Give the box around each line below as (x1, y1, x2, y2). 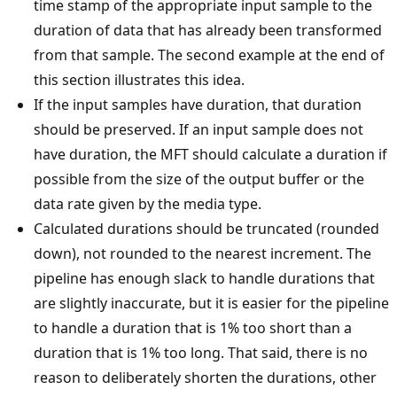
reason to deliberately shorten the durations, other (34, 367, 377, 387)
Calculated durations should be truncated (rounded (34, 218, 379, 238)
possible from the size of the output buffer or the (34, 168, 364, 189)
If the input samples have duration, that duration (34, 94, 362, 114)
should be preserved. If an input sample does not (34, 119, 363, 139)
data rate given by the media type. (34, 193, 261, 214)
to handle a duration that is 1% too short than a (34, 317, 352, 338)
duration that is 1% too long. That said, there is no (34, 342, 368, 362)
